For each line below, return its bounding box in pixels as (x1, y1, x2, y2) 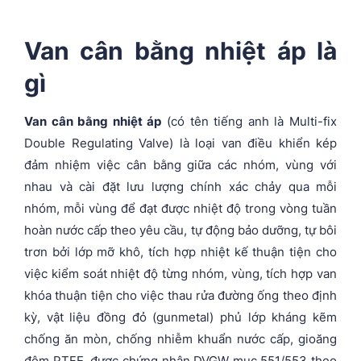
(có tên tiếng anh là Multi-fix (161, 113, 338, 129)
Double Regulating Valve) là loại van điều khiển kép (24, 135, 337, 151)
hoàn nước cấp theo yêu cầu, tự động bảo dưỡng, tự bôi (24, 222, 337, 238)
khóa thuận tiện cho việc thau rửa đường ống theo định (24, 287, 337, 303)
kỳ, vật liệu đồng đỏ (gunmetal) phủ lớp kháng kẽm (24, 309, 337, 325)
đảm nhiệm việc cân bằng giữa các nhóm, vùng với (24, 156, 337, 172)
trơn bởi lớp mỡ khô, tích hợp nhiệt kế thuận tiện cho (24, 243, 337, 259)
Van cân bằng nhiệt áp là (24, 35, 337, 65)
